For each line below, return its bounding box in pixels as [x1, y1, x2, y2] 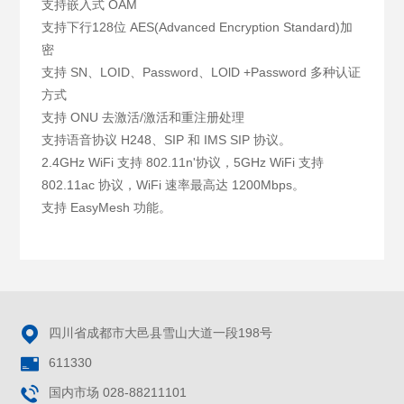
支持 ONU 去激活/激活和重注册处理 [41, 109, 245, 124]
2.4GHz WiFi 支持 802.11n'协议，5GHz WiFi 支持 [41, 154, 325, 170]
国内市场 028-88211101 [49, 384, 188, 399]
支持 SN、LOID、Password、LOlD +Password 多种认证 [41, 64, 362, 79]
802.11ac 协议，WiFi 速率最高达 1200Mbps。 [41, 177, 306, 192]
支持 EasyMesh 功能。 [41, 199, 172, 215]
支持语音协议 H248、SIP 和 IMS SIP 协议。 [41, 132, 292, 147]
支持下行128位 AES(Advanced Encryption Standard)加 [41, 19, 353, 34]
